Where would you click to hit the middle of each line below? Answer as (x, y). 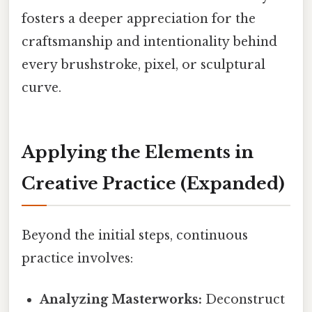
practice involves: (77, 258)
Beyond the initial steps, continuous (135, 235)
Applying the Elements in (138, 152)
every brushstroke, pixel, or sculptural (143, 64)
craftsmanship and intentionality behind (149, 41)
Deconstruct (244, 300)
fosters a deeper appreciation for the (139, 18)
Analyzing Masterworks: (121, 300)
